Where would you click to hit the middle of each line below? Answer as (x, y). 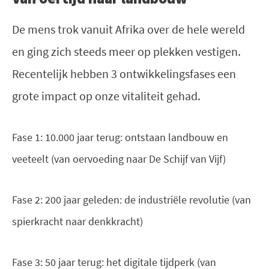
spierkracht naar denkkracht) (77, 221)
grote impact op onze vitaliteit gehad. (106, 95)
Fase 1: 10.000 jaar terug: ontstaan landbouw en (120, 137)
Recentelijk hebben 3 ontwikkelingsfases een (124, 73)
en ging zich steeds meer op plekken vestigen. (126, 51)
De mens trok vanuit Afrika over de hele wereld (128, 29)
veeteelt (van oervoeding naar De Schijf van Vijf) (119, 159)
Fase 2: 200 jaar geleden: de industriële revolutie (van (131, 199)
